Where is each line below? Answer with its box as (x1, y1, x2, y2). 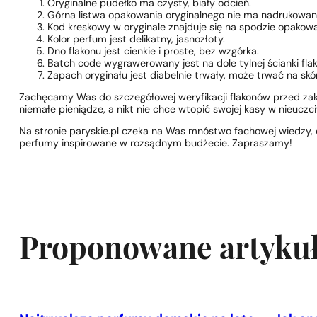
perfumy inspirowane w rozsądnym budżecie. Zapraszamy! (19, 139, 293, 150)
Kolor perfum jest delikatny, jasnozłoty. (47, 34, 226, 45)
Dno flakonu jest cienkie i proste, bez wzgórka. (47, 46, 260, 57)
